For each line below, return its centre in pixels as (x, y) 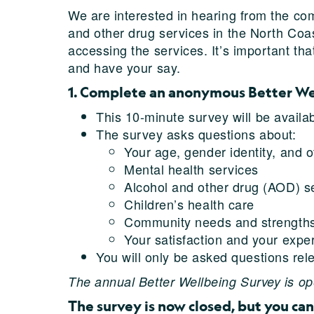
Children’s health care (189, 204)
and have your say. (124, 68)
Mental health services (191, 169)
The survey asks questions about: (196, 134)
